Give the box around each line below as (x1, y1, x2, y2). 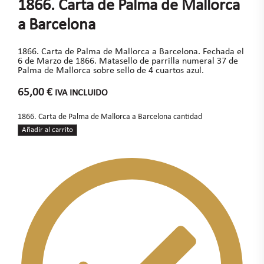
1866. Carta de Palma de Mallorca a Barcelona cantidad (17, 112, 202, 121)
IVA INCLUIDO (54, 88, 108, 98)
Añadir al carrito (21, 126, 73, 134)
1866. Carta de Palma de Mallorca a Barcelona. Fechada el (17, 47, 244, 57)
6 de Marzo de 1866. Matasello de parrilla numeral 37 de (17, 56, 238, 66)
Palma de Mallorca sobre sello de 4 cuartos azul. (17, 65, 204, 75)
